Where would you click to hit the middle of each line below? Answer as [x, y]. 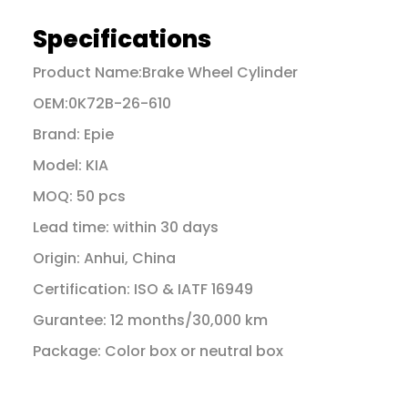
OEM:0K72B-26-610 [102, 104]
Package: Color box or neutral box [158, 352]
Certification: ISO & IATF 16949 [143, 290]
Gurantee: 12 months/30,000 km [150, 321]
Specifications [122, 40]
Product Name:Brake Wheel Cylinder [165, 73]
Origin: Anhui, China [104, 259]
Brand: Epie [73, 135]
